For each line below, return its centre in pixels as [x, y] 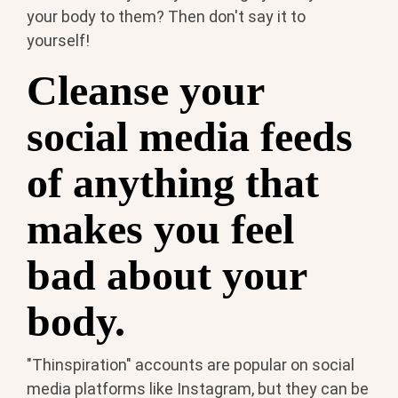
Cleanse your [145, 91]
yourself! [58, 41]
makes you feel [160, 229]
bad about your [167, 275]
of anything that [173, 183]
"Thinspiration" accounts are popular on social [191, 364]
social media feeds [190, 137]
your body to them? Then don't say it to [166, 17]
